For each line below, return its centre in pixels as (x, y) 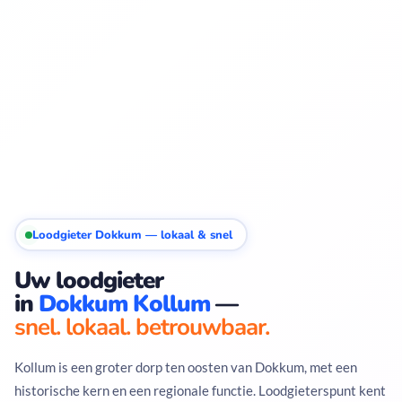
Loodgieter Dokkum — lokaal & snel (132, 235)
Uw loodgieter (89, 281)
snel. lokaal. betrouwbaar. (142, 328)
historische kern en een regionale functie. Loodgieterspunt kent (200, 391)
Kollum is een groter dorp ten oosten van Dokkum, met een (186, 367)
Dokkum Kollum (124, 304)
